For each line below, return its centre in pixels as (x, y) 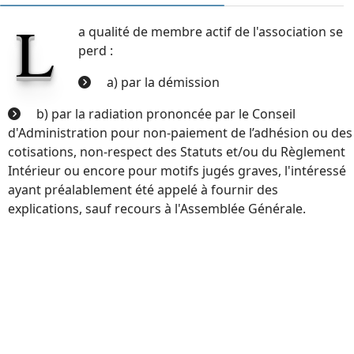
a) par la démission (163, 82)
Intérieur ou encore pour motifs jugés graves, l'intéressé (177, 170)
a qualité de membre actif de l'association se (211, 31)
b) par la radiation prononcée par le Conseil (166, 113)
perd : (96, 50)
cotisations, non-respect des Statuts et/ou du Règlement (177, 151)
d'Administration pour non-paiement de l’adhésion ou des (180, 132)
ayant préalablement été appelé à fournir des (143, 189)
